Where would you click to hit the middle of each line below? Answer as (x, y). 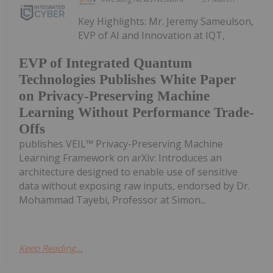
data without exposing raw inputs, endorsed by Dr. (134, 186)
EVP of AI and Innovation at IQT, (152, 35)
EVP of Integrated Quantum (105, 63)
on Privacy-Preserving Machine (114, 96)
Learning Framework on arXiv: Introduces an (120, 158)
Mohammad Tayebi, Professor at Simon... (112, 200)
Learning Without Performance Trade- (136, 113)
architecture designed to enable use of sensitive (128, 172)
